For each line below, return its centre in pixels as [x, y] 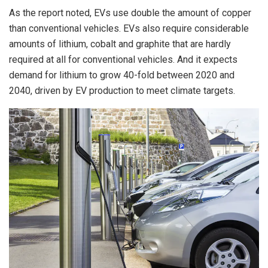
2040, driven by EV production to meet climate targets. [122, 91]
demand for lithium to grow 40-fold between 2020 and [122, 75]
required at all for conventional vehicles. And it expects [123, 60]
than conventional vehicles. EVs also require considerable [129, 29]
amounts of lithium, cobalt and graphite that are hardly [120, 44]
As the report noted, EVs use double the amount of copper [130, 13]
